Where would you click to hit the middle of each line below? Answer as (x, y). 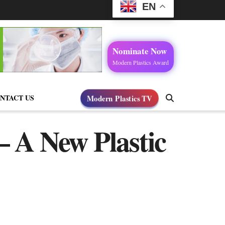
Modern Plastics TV (120, 98)
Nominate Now (140, 51)
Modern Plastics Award (141, 62)
